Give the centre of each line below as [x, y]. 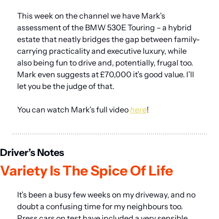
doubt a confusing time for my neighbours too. [100, 206]
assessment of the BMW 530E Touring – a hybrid [104, 27]
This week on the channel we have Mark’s [91, 16]
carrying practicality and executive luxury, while [102, 51]
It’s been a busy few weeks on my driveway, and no [106, 195]
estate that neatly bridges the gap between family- [109, 39]
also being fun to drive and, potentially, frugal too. [105, 63]
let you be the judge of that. [66, 86]
